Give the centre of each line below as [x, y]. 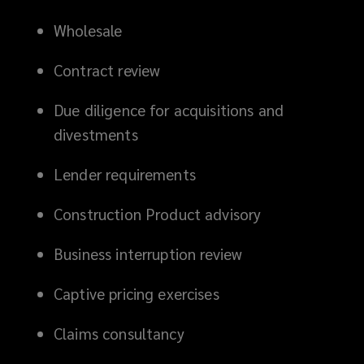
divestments [96, 134]
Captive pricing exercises [136, 293]
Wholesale [88, 30]
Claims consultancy [119, 333]
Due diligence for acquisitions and [169, 109]
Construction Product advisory [158, 213]
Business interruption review [148, 253]
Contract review [107, 69]
